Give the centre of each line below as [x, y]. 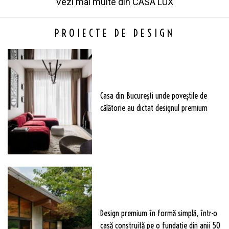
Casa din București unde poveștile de [153, 95]
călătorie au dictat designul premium [154, 108]
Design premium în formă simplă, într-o [158, 213]
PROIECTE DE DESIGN [114, 33]
